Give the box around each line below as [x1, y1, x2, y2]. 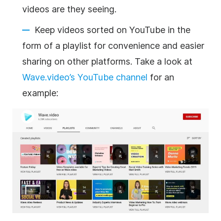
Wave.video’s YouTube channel [22, 72, 147, 82]
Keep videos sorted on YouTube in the [35, 24, 190, 35]
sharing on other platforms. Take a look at [22, 56, 192, 67]
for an [147, 72, 174, 82]
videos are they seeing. [22, 3, 116, 14]
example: [22, 87, 58, 98]
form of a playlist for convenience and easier [22, 40, 204, 51]
